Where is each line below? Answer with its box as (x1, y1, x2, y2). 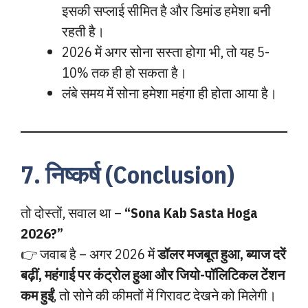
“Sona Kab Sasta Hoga (124, 203, 258, 222)
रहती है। (62, 22, 104, 41)
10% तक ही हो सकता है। (62, 63, 187, 82)
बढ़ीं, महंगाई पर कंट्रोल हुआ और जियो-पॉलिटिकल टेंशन (21, 265, 285, 284)
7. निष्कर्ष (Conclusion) (21, 159, 234, 190)
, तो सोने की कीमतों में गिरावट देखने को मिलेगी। (54, 286, 276, 305)
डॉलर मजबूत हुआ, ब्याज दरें (157, 245, 286, 263)
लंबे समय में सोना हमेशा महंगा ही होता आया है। (62, 84, 277, 102)
